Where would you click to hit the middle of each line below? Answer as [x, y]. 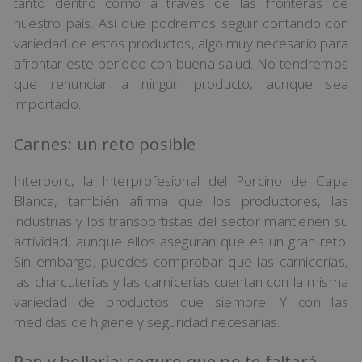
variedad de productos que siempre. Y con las [181, 301]
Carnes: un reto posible [105, 144]
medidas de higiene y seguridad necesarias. [147, 322]
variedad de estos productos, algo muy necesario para [181, 44]
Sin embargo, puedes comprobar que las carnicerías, [181, 261]
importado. [47, 104]
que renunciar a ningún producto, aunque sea [181, 84]
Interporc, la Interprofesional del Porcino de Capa [181, 180]
